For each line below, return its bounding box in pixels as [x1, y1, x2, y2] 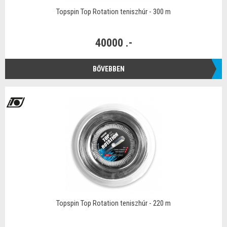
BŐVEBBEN [92, 64, 125, 73]
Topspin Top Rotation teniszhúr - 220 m [56, 199, 171, 208]
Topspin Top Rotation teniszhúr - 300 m [56, 7, 171, 16]
